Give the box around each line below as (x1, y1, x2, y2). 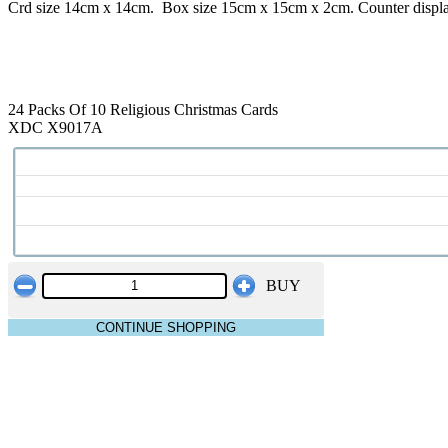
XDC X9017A (8, 118, 103, 136)
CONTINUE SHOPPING (96, 319, 236, 335)
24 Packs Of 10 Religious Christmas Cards (8, 100, 278, 118)
